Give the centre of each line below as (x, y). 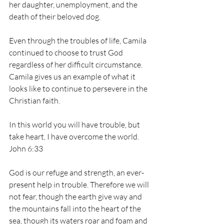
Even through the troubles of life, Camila (78, 40)
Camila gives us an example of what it (73, 76)
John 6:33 (27, 148)
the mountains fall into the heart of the (76, 208)
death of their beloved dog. (55, 16)
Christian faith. (35, 100)
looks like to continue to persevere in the (79, 88)
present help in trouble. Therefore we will (80, 184)
